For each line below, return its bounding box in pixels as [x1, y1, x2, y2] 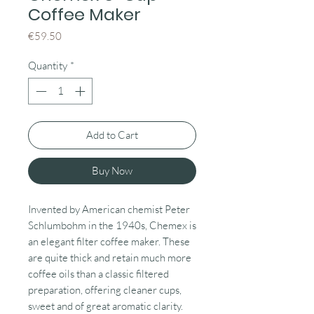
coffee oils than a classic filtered [28, 267, 169, 281]
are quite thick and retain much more [28, 251, 191, 265]
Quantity [28, 58, 67, 72]
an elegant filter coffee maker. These [28, 235, 190, 249]
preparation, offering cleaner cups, [28, 283, 182, 297]
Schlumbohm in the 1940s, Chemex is [28, 219, 196, 233]
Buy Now [92, 164, 132, 178]
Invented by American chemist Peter [28, 203, 190, 217]
